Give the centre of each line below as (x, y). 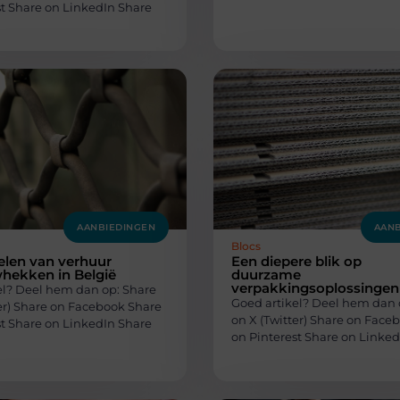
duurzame (266, 275)
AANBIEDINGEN (116, 228)
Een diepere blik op (296, 262)
